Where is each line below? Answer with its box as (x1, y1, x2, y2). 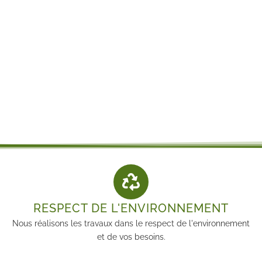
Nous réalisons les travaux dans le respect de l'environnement (12, 218, 250, 228)
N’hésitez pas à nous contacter (64, 60, 198, 71)
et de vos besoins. (96, 232, 166, 242)
